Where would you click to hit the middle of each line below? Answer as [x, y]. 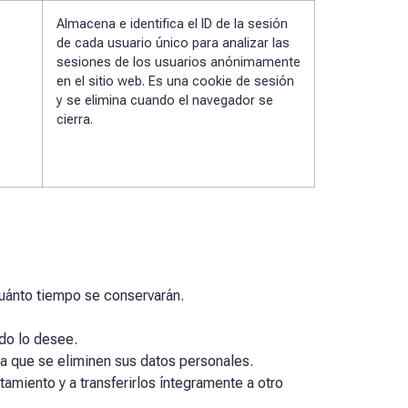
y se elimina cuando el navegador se [165, 101]
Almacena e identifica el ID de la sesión [172, 25]
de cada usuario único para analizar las [173, 44]
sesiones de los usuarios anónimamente [178, 63]
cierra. [75, 120]
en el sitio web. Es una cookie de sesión [175, 82]
